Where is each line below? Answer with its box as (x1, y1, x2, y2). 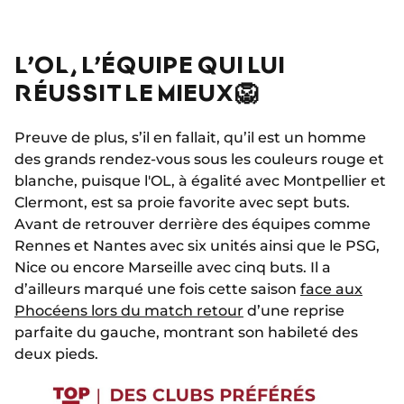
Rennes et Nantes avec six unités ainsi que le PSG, (14, 237, 380, 255)
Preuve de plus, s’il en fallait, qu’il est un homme (14, 129, 366, 147)
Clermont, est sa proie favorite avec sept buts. (14, 194, 350, 212)
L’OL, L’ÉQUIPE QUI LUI (14, 50, 285, 78)
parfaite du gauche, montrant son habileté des (14, 324, 358, 342)
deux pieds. (14, 345, 98, 363)
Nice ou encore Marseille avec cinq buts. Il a (14, 259, 331, 277)
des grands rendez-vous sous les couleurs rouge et (14, 151, 384, 169)
